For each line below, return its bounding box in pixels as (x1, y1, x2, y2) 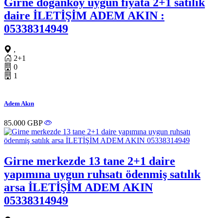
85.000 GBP (4, 118, 44, 127)
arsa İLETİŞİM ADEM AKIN (4, 181, 153, 194)
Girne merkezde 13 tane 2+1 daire (4, 154, 175, 167)
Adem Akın (4, 100, 34, 108)
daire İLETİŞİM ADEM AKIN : (4, 9, 164, 22)
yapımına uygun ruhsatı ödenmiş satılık (4, 167, 200, 181)
